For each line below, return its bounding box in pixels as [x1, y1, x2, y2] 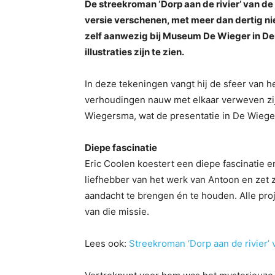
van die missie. [85, 206, 149, 218]
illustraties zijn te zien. [85, 46, 184, 58]
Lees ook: [85, 238, 129, 250]
